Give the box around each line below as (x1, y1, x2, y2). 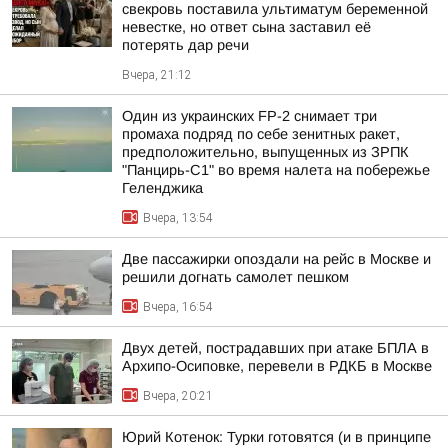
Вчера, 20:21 (143, 389, 213, 403)
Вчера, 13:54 (143, 211, 213, 225)
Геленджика (122, 180, 203, 196)
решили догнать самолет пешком (122, 269, 349, 285)
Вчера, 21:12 (122, 68, 192, 82)
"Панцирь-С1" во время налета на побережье (122, 162, 430, 178)
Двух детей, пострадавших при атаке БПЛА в (122, 340, 429, 356)
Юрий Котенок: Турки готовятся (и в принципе (122, 429, 431, 445)
